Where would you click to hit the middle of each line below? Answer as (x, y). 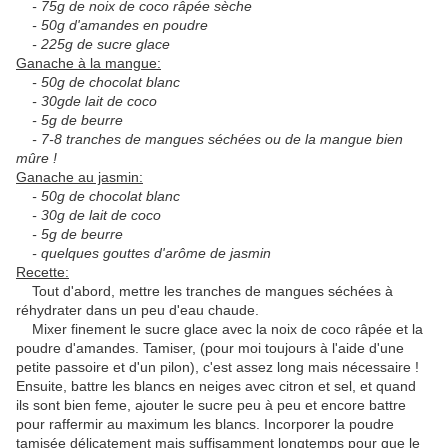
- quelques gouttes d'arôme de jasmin (143, 253)
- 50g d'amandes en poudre (112, 25)
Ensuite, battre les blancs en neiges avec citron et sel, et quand (216, 386)
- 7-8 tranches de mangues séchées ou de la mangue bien (209, 139)
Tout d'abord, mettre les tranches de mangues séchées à (204, 291)
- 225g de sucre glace (93, 44)
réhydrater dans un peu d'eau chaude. (137, 310)
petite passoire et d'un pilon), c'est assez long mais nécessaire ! (217, 367)
